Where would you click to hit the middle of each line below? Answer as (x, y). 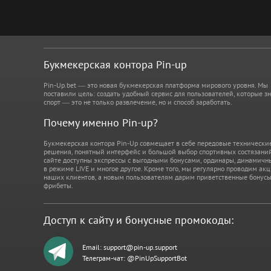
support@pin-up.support (140, 247)
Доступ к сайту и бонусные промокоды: (139, 220)
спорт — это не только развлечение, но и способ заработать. (138, 102)
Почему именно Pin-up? (101, 122)
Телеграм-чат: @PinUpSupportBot (135, 258)
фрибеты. (58, 185)
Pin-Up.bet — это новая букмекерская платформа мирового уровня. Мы (156, 85)
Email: (93, 247)
